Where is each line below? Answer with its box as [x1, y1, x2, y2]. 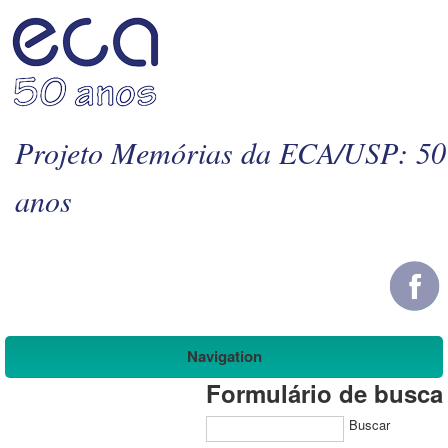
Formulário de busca [206, 376, 443, 410]
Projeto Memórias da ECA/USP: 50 [15, 132, 446, 172]
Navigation [186, 345, 262, 367]
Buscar [349, 415, 390, 434]
